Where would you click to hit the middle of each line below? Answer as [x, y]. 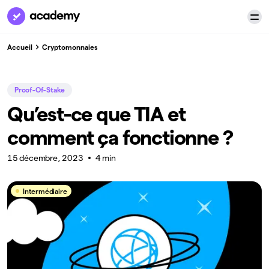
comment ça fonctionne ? [120, 137]
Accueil [20, 47]
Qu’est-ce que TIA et [96, 114]
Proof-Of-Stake [40, 90]
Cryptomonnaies [70, 47]
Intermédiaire [45, 191]
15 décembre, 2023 [45, 158]
